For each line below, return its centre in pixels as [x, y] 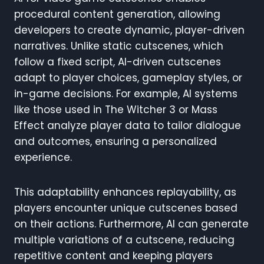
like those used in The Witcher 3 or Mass [116, 109]
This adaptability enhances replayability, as [125, 192]
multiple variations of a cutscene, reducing [124, 240]
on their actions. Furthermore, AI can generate [131, 224]
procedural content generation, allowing [117, 14]
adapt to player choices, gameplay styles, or [128, 77]
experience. [43, 157]
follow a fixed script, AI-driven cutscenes [118, 62]
